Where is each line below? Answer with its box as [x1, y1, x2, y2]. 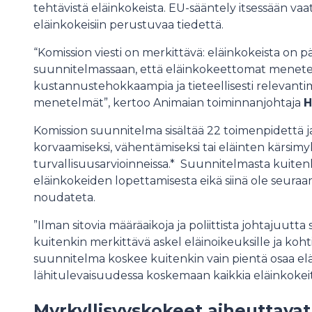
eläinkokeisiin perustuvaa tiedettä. [33, 18, 226, 31]
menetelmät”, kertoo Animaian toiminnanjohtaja [33, 96, 304, 109]
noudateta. [33, 191, 101, 204]
